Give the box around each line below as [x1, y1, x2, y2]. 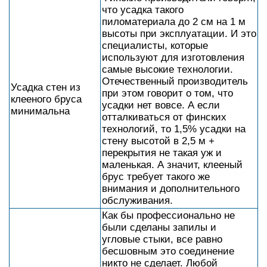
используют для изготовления [102, 52, 244, 63]
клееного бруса [11, 94, 82, 105]
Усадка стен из [11, 82, 80, 93]
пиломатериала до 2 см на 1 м [102, 16, 246, 27]
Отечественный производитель [102, 76, 248, 87]
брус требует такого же [102, 171, 210, 182]
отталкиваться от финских [102, 111, 226, 123]
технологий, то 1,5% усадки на [102, 123, 246, 135]
